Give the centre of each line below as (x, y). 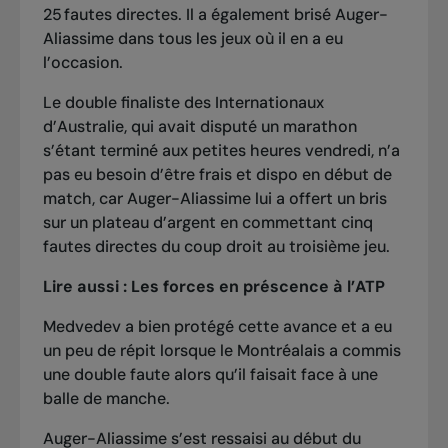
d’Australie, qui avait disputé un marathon (199, 126)
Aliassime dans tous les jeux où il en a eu (192, 38)
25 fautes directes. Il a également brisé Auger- (215, 14)
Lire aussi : (86, 286)
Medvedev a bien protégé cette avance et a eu (217, 326)
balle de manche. (110, 398)
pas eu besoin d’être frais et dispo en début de (217, 174)
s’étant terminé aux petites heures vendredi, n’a (221, 150)
